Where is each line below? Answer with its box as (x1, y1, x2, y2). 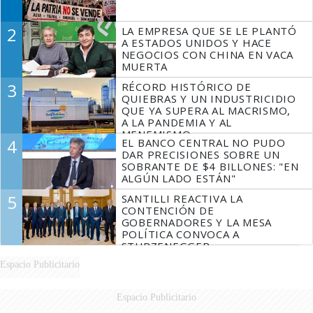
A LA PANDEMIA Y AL (121, 115, 233, 129)
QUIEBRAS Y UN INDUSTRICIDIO (121, 91, 296, 105)
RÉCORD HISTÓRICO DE (121, 79, 252, 94)
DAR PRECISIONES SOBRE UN (121, 147, 280, 161)
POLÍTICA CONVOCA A (121, 226, 240, 241)
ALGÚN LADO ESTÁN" (121, 170, 236, 185)
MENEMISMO (121, 126, 191, 141)
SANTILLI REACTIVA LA (121, 191, 243, 205)
